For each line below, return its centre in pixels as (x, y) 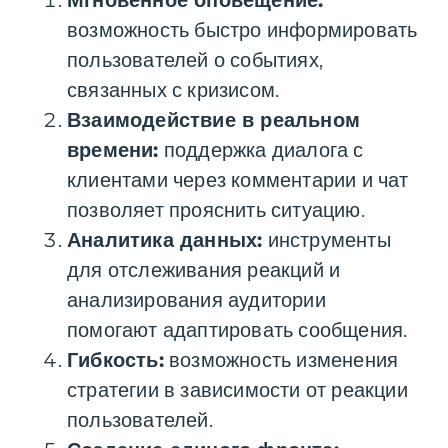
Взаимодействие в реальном (213, 120)
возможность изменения (281, 360)
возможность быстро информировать (242, 30)
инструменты (326, 240)
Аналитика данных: (165, 240)
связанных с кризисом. (173, 90)
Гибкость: (115, 360)
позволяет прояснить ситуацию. (216, 210)
